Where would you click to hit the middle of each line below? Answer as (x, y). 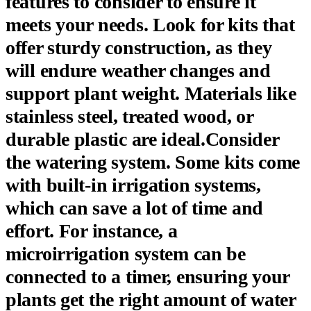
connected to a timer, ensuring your (148, 276)
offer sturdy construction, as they (139, 47)
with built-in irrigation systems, (133, 185)
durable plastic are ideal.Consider (142, 139)
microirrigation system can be (126, 253)
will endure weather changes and (138, 70)
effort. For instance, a (92, 230)
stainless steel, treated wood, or (129, 116)
